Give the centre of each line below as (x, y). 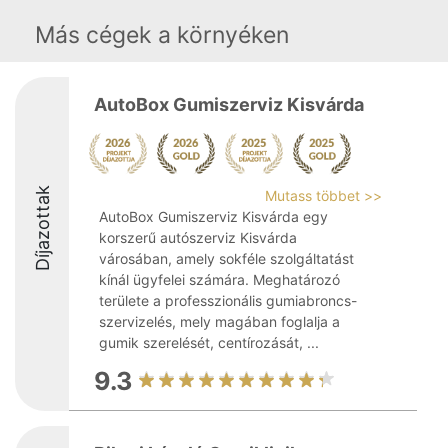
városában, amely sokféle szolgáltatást (226, 258)
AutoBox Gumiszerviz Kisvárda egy (213, 216)
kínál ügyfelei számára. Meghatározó (219, 279)
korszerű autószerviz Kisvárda (198, 237)
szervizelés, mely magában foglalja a (219, 321)
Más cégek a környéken (162, 35)
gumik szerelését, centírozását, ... (209, 342)
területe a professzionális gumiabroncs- (228, 300)
